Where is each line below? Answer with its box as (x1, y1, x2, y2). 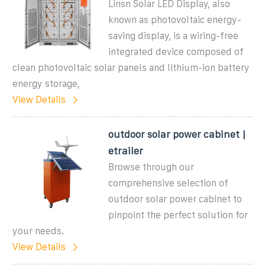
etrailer (108, 145, 144, 156)
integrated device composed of (108, 46, 244, 57)
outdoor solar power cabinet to (108, 193, 243, 204)
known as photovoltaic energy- (108, 14, 242, 25)
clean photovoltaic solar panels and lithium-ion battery (12, 62, 250, 73)
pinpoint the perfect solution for (108, 209, 248, 220)
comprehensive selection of (108, 177, 229, 188)
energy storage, (12, 78, 80, 89)
